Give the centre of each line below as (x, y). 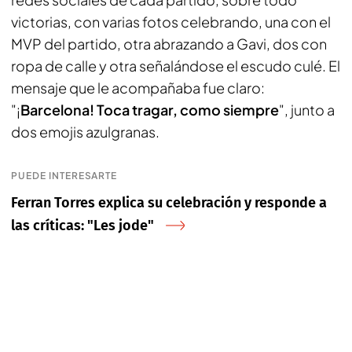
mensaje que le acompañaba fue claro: (138, 88)
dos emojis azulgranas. (85, 132)
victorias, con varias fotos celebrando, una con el (171, 22)
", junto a (307, 110)
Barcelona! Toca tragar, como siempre (150, 110)
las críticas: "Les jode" (82, 225)
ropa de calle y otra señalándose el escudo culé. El (176, 66)
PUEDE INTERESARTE (64, 176)
